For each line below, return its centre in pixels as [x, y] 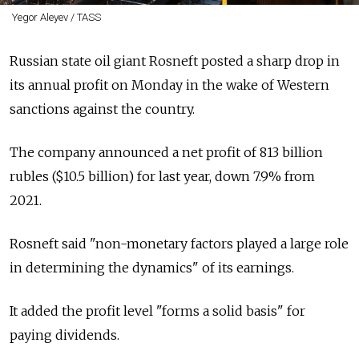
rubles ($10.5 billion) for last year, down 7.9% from [162, 176]
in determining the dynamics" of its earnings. [152, 267]
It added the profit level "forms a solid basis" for [157, 311]
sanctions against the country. [102, 109]
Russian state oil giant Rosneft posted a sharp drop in [175, 61]
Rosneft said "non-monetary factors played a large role [179, 243]
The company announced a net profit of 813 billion [166, 152]
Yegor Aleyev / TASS [56, 17]
